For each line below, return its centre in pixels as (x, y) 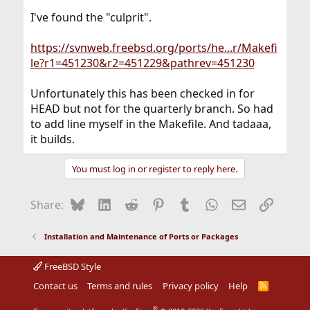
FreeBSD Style (71, 266)
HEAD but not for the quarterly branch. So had (152, 108)
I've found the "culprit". (91, 17)
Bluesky (104, 203)
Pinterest (188, 203)
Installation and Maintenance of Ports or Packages (142, 236)
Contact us (55, 285)
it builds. (52, 139)
